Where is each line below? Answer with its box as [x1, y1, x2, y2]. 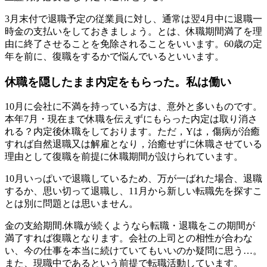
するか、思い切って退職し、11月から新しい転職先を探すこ [5, 186, 262, 197]
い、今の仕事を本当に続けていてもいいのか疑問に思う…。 [5, 246, 262, 256]
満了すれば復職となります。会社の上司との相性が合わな [5, 233, 253, 244]
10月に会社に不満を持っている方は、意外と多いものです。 [5, 101, 262, 112]
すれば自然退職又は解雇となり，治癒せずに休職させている [5, 139, 262, 150]
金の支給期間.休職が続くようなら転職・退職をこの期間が [5, 221, 255, 231]
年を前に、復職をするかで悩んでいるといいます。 [5, 51, 224, 61]
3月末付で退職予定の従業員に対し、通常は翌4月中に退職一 [5, 13, 262, 24]
